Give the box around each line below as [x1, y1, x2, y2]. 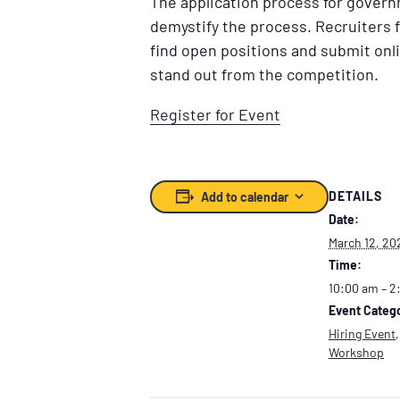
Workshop [329, 345, 384, 361]
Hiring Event [329, 326, 396, 342]
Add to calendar [200, 188, 288, 204]
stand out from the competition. [150, 63, 379, 84]
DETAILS [329, 188, 382, 204]
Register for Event [150, 104, 280, 124]
